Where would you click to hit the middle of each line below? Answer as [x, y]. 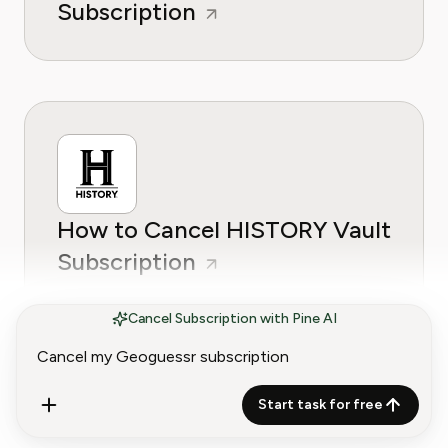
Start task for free [320, 404]
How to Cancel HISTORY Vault [224, 229]
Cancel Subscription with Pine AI [232, 318]
